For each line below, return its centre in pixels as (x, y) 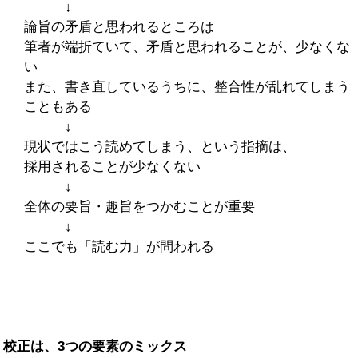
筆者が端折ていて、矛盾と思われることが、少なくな (187, 46)
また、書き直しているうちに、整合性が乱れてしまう (187, 86)
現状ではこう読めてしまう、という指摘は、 (159, 146)
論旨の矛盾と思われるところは (119, 26)
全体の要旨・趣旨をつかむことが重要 (139, 206)
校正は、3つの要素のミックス (95, 346)
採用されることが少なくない (112, 166)
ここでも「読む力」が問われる (119, 246)
